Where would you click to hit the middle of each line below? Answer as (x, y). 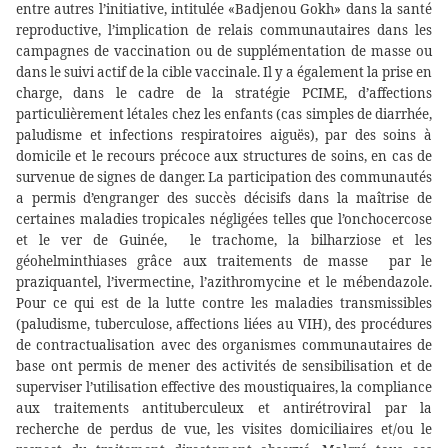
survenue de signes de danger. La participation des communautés (224, 177)
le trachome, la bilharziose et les (305, 240)
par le (405, 261)
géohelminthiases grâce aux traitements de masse (192, 261)
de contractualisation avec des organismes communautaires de (224, 345)
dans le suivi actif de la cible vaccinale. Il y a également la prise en (224, 72)
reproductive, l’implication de (113, 30)
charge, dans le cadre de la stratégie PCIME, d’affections (224, 93)
